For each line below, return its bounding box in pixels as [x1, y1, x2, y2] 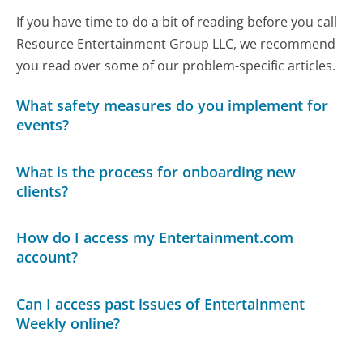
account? [16, 247, 79, 267]
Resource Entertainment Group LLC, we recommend [16, 34, 336, 53]
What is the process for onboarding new [16, 161, 297, 181]
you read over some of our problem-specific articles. [16, 56, 336, 75]
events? [16, 115, 70, 135]
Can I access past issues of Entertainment [16, 293, 305, 314]
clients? [16, 181, 69, 201]
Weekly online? [16, 313, 121, 333]
